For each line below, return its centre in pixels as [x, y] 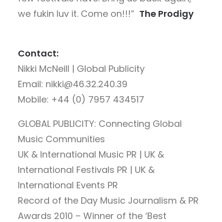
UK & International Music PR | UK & [91, 154]
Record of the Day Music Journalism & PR [108, 200]
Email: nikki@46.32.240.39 [73, 84]
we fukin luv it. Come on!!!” [79, 14]
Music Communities [61, 139]
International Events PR [68, 185]
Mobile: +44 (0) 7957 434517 [81, 99]
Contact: [38, 53]
